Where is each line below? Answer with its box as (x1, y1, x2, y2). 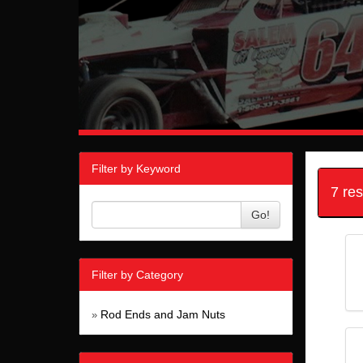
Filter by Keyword (92, 162, 181, 176)
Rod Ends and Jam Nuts (100, 308, 225, 322)
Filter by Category (92, 268, 183, 282)
